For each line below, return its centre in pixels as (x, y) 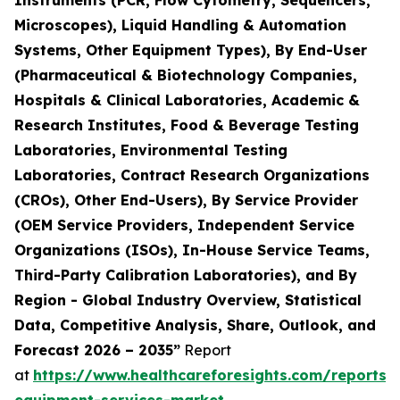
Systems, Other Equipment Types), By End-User (191, 50)
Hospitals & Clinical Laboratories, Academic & (187, 100)
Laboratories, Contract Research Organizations (192, 175)
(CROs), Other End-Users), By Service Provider (186, 200)
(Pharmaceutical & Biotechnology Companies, (186, 75)
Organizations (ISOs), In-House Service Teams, (192, 250)
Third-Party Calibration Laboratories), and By (186, 275)
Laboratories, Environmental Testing (151, 150)
